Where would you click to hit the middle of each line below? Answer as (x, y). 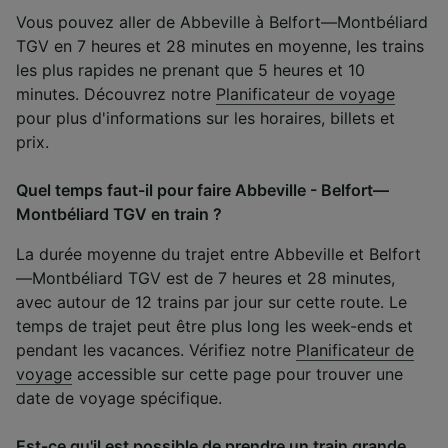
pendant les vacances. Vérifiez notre (156, 349)
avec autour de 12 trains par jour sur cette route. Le (211, 301)
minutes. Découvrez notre (116, 93)
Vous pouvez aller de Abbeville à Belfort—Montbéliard (222, 21)
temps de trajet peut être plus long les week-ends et (214, 325)
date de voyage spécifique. (119, 397)
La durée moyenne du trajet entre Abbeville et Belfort (218, 253)
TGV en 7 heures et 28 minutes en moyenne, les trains (220, 45)
